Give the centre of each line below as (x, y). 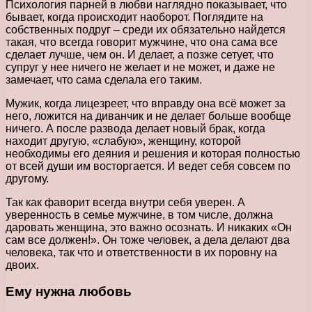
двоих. (22, 265)
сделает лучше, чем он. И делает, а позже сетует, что (140, 54)
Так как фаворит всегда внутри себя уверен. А (125, 202)
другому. (27, 178)
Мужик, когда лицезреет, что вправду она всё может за (146, 103)
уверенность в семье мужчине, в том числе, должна (139, 214)
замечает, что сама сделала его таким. (104, 79)
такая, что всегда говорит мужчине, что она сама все (142, 42)
